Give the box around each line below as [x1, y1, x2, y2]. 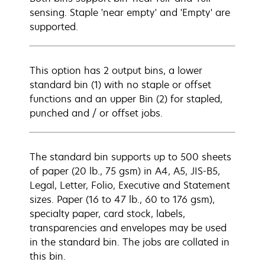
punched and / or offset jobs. [30, 106, 163, 119]
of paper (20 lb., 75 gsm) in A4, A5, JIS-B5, [30, 164, 220, 177]
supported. [30, 20, 78, 33]
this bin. [30, 250, 66, 263]
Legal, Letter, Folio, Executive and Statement [30, 179, 230, 192]
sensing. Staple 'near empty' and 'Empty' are [30, 6, 230, 19]
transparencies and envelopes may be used [30, 221, 227, 234]
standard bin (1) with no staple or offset [30, 78, 211, 91]
